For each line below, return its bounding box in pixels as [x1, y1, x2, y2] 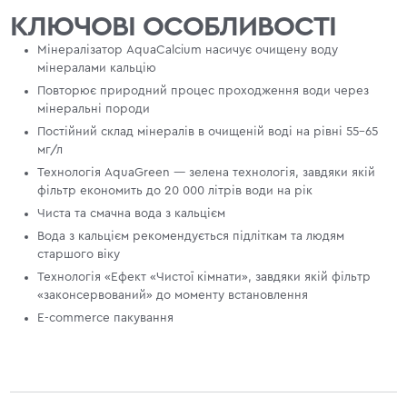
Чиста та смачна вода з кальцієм [37, 206, 226, 220]
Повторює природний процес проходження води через [37, 84, 370, 97]
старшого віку [37, 247, 121, 261]
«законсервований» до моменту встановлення [37, 288, 309, 302]
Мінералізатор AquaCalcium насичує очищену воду [37, 43, 339, 56]
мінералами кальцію [37, 61, 157, 74]
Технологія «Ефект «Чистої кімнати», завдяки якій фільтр [37, 270, 372, 283]
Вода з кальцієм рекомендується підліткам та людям [37, 229, 345, 243]
